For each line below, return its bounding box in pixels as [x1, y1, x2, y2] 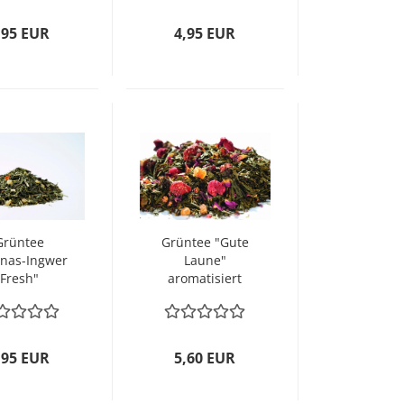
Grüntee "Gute [161, 234, 249, 251]
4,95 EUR [174, 23, 236, 43]
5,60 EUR [174, 348, 236, 368]
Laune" [183, 252, 226, 269]
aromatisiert [168, 270, 243, 287]
